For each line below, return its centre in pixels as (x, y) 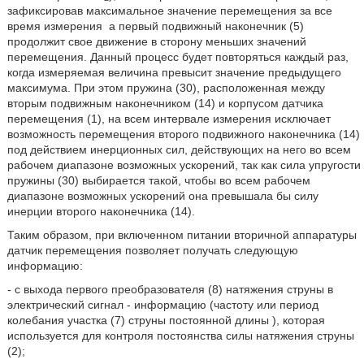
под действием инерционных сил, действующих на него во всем (179, 149)
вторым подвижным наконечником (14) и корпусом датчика (165, 103)
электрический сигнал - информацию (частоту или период (162, 304)
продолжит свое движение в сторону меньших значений (156, 41)
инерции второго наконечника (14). (101, 211)
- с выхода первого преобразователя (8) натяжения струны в (170, 289)
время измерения (56, 26)
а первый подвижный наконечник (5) (204, 26)
